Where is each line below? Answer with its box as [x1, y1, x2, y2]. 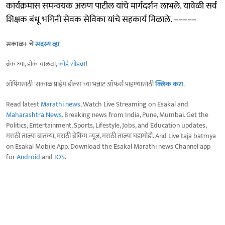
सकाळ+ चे [6, 38, 35, 50]
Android [17, 151, 40, 163]
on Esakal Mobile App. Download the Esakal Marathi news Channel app [6, 140, 210, 152]
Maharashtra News [6, 108, 62, 121]
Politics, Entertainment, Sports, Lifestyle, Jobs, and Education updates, [6, 119, 206, 131]
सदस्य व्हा [35, 38, 60, 50]
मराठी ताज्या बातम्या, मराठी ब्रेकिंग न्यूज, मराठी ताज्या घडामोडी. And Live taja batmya [6, 130, 216, 142]
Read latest [6, 98, 41, 110]
